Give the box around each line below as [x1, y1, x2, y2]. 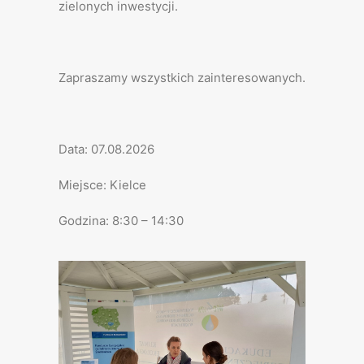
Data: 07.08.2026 [58, 141, 154, 157]
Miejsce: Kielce [58, 177, 146, 193]
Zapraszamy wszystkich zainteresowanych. [58, 70, 305, 85]
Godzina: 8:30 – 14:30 [58, 213, 184, 228]
